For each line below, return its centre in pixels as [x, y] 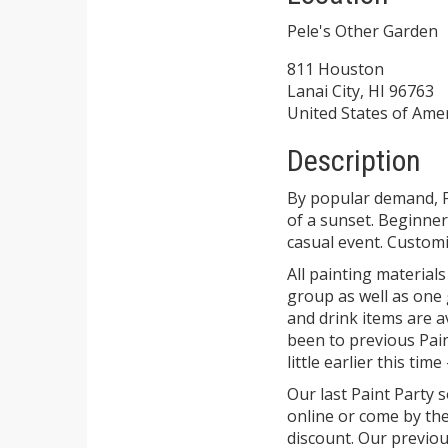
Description [354, 161]
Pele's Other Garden [362, 31]
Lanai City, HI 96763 [360, 91]
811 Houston [335, 69]
